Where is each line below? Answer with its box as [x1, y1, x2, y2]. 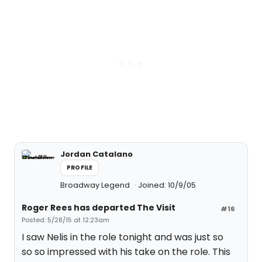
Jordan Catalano [60, 149, 133, 160]
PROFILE [67, 163, 93, 172]
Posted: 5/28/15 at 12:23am [22, 215, 109, 225]
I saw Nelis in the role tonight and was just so [22, 230, 223, 244]
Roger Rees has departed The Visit [22, 202, 175, 213]
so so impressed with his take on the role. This [22, 245, 230, 258]
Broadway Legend [60, 180, 132, 191]
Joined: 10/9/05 [138, 180, 196, 191]
